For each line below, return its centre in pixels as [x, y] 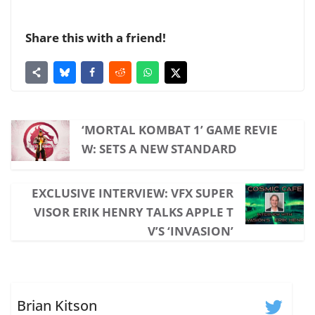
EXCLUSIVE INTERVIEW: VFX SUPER [133, 193]
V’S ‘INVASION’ [191, 231]
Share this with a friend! [96, 37]
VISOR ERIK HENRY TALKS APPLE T [134, 212]
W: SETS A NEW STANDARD [159, 149]
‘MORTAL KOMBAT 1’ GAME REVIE [179, 130]
